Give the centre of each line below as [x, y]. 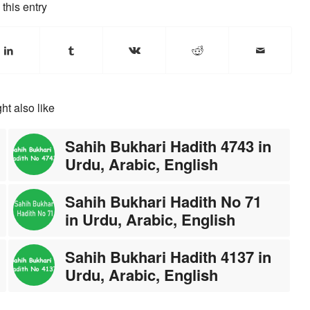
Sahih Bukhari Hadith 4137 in [168, 256]
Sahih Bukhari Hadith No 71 [164, 201]
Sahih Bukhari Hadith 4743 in [168, 146]
